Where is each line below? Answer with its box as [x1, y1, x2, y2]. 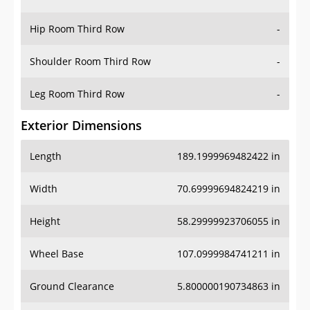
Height [30, 215, 60, 228]
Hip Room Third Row [30, 22, 125, 36]
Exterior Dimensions [21, 117, 142, 134]
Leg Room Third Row [30, 87, 125, 101]
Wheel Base [30, 247, 84, 261]
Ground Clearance [30, 280, 114, 293]
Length [30, 149, 62, 163]
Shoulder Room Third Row [30, 55, 151, 69]
